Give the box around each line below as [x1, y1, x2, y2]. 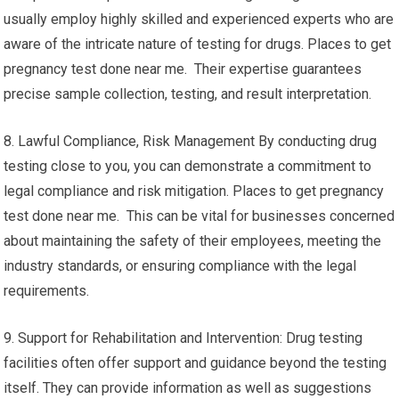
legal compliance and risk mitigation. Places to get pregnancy [4, 183, 385, 199]
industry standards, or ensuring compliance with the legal [4, 257, 357, 274]
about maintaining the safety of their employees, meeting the [4, 232, 382, 249]
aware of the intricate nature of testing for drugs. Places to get [4, 36, 392, 53]
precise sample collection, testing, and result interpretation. [4, 85, 372, 102]
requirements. [4, 282, 90, 299]
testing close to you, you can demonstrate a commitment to [4, 158, 372, 175]
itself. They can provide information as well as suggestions [4, 379, 372, 396]
